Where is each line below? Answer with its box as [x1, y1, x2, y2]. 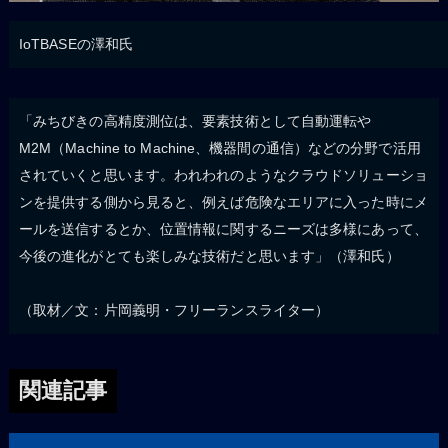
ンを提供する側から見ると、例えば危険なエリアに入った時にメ [18, 193, 428, 210]
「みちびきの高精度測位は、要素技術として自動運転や [18, 112, 372, 129]
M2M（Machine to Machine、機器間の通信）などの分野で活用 [18, 139, 421, 156]
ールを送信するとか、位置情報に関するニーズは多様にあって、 [18, 220, 428, 237]
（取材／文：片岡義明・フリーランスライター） [18, 301, 330, 318]
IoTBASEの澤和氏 [18, 35, 134, 52]
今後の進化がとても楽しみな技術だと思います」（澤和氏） [18, 247, 400, 264]
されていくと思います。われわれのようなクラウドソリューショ [18, 166, 428, 183]
